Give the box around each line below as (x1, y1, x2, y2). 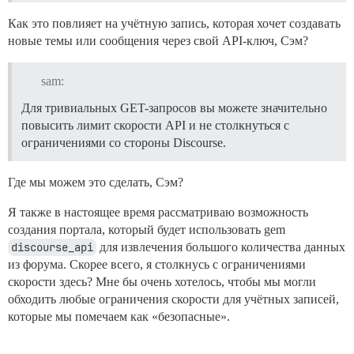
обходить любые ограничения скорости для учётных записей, (8, 292, 339, 306)
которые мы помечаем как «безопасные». (8, 309, 230, 323)
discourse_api (11, 239, 93, 254)
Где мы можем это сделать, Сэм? (8, 175, 183, 189)
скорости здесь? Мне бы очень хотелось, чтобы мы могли (8, 274, 316, 288)
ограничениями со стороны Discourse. (21, 135, 226, 149)
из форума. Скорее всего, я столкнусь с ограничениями (8, 257, 306, 271)
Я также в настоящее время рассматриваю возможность (8, 205, 308, 219)
